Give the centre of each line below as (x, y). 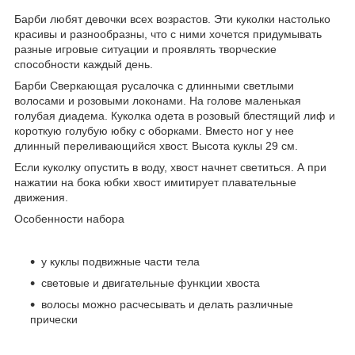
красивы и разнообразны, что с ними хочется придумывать (168, 34)
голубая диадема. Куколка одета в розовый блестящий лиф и (175, 116)
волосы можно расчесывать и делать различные (167, 305)
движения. (41, 198)
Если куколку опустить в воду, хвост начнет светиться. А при (170, 168)
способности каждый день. (84, 65)
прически (54, 320)
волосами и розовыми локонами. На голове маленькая (158, 101)
